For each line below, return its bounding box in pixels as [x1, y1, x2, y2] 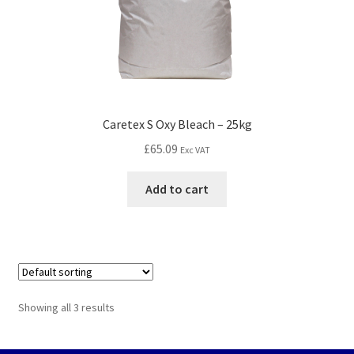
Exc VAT [180, 143, 210, 156]
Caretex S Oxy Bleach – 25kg [102, 116, 252, 133]
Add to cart [145, 180, 209, 197]
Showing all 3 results [17, 299, 115, 314]
